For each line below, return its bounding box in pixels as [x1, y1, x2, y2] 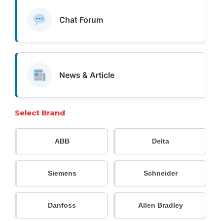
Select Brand [15, 108, 65, 117]
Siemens [47, 169, 76, 177]
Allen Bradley [138, 201, 183, 209]
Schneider [144, 169, 178, 177]
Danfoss [48, 201, 76, 209]
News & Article [59, 70, 114, 80]
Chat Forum [59, 14, 103, 25]
